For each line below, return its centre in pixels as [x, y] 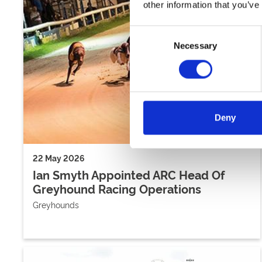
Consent [146, 32]
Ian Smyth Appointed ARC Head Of [129, 174]
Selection [147, 46]
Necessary [195, 46]
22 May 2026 [59, 158]
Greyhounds [56, 204]
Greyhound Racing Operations [117, 188]
